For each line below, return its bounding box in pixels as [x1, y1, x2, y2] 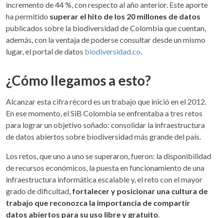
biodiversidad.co [85, 46, 141, 56]
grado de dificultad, [6, 186, 72, 196]
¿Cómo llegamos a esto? [6, 72, 151, 89]
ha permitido [6, 11, 50, 21]
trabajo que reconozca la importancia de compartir [6, 198, 190, 207]
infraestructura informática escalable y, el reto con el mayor [6, 174, 202, 184]
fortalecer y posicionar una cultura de [72, 186, 208, 196]
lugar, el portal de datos [6, 46, 85, 56]
